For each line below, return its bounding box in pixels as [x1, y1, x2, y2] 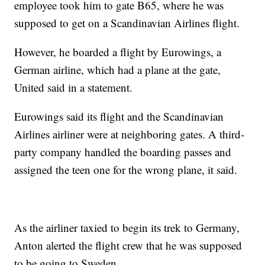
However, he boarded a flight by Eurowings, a [14, 44, 222, 59]
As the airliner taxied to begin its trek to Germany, [14, 220, 240, 235]
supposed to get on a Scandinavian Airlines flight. [14, 15, 240, 30]
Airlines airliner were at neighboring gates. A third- [14, 127, 245, 141]
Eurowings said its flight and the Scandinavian [14, 109, 224, 124]
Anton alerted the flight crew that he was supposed [14, 238, 243, 253]
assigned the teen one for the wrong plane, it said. [14, 162, 238, 177]
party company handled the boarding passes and [14, 144, 232, 159]
